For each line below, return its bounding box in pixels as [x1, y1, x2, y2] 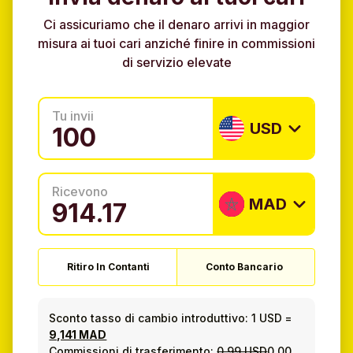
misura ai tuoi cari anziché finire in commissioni [38, 35, 315, 52]
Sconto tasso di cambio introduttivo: [49, 310, 249, 325]
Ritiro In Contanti [67, 261, 150, 273]
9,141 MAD [49, 327, 107, 341]
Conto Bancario [205, 261, 283, 273]
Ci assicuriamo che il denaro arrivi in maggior [43, 17, 310, 33]
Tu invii [52, 108, 94, 124]
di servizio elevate [121, 54, 232, 71]
